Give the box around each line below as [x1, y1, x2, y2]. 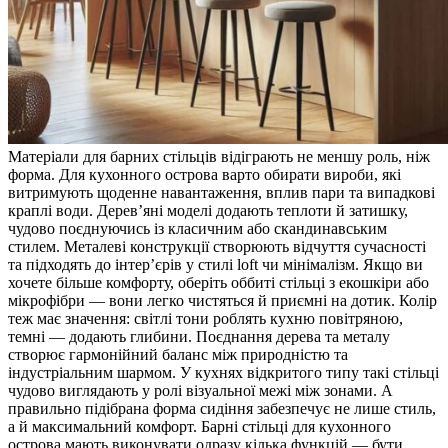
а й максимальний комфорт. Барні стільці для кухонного [8, 417, 391, 435]
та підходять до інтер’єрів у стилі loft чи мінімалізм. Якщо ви [8, 255, 423, 273]
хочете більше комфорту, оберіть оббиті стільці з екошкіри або [8, 273, 429, 291]
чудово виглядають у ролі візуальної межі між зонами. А [8, 381, 393, 399]
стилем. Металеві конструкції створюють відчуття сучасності [8, 237, 426, 255]
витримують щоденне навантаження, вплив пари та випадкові [8, 183, 435, 201]
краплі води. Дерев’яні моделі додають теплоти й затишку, [8, 201, 408, 219]
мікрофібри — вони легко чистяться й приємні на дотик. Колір [8, 291, 437, 309]
